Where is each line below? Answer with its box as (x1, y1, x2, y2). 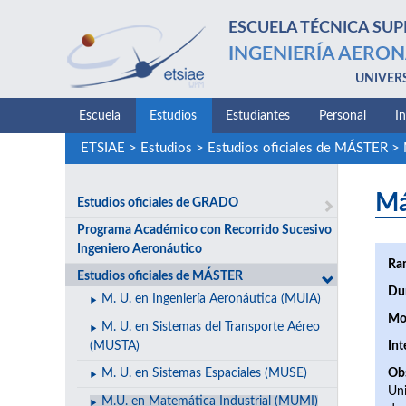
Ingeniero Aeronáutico (77, 242, 203, 256)
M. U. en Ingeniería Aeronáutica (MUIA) (101, 293, 321, 306)
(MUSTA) (90, 339, 140, 353)
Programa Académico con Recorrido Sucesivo (77, 223, 333, 237)
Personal (319, 110, 366, 122)
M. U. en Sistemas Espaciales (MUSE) (101, 367, 307, 381)
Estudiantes (226, 110, 290, 122)
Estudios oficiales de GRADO (77, 196, 239, 209)
